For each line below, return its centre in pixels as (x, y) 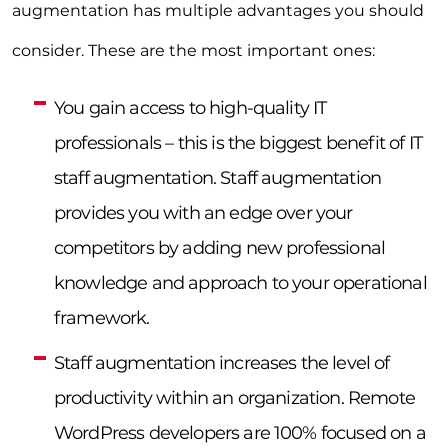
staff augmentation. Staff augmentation (218, 177)
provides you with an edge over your (203, 212)
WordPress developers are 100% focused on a (240, 432)
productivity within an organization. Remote (234, 397)
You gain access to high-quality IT (190, 107)
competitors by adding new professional (220, 247)
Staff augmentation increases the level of (222, 362)
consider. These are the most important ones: (193, 50)
